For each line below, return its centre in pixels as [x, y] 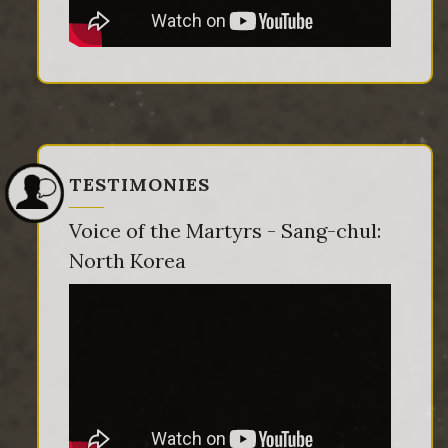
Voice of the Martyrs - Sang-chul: [225, 231]
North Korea [127, 261]
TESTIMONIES [139, 185]
